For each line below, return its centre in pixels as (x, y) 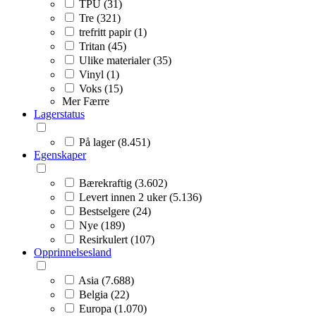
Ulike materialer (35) (125, 60)
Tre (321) (100, 18)
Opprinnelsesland (73, 252)
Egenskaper (60, 154)
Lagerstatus (59, 114)
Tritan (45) (103, 46)
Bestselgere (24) (115, 211)
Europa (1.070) (113, 308)
